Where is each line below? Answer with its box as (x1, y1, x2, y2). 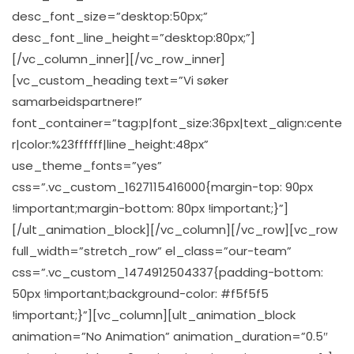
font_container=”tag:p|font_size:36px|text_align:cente (12, 114, 342, 131)
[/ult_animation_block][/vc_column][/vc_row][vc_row (12, 220, 337, 238)
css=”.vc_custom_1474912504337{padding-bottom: (12, 263, 323, 281)
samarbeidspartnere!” (12, 92, 142, 110)
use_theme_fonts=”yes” (12, 156, 162, 174)
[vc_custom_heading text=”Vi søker (12, 71, 228, 88)
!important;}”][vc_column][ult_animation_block (12, 306, 296, 323)
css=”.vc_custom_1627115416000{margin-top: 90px (12, 178, 313, 195)
